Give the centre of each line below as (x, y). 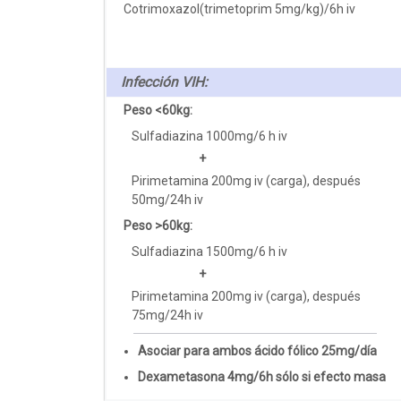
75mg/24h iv (168, 315)
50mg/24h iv (168, 199)
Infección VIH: (164, 82)
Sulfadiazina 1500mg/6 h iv (210, 251)
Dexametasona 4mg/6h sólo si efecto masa (261, 376)
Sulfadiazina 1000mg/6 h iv (210, 136)
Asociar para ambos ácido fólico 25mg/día (257, 350)
